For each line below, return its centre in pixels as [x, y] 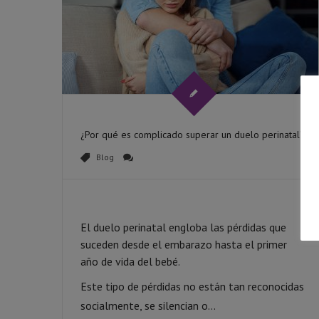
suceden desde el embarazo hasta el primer [184, 244]
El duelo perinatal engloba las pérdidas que [183, 227]
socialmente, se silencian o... [148, 305]
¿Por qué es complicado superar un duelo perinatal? [193, 135]
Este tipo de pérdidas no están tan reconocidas [192, 286]
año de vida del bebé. [130, 261]
